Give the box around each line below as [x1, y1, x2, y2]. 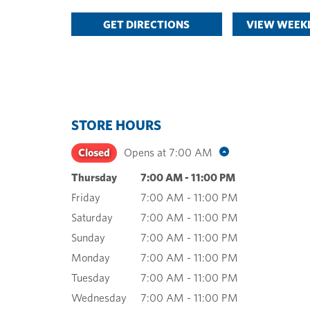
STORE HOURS [71, 117, 161, 134]
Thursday [71, 171, 117, 184]
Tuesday [71, 271, 110, 284]
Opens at [124, 146, 166, 159]
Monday [71, 251, 110, 264]
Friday [71, 191, 100, 204]
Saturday [71, 211, 113, 224]
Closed [78, 146, 110, 159]
